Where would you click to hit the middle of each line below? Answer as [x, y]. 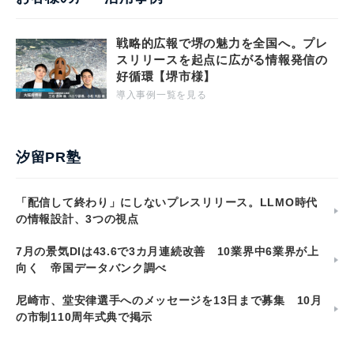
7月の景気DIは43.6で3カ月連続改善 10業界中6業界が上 [168, 252]
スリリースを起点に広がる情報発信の [222, 60]
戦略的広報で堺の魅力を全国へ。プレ [222, 43]
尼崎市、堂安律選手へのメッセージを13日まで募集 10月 [169, 301]
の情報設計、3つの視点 [77, 219]
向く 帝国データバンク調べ [92, 268]
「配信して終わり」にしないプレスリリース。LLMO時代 [167, 203]
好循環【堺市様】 [166, 77]
